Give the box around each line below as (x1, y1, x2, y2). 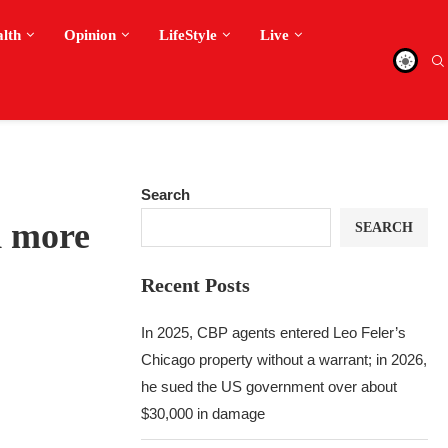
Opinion (64, 27, 116, 43)
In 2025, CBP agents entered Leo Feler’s (141, 324, 407, 341)
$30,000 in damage (141, 405, 266, 422)
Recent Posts (141, 274, 251, 296)
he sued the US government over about (141, 378, 398, 395)
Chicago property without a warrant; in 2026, (141, 351, 428, 368)
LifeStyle (159, 27, 217, 43)
